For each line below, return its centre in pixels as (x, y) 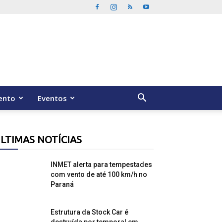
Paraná (62, 184)
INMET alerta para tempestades (101, 165)
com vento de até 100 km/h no (99, 174)
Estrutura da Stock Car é (89, 212)
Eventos (52, 98)
